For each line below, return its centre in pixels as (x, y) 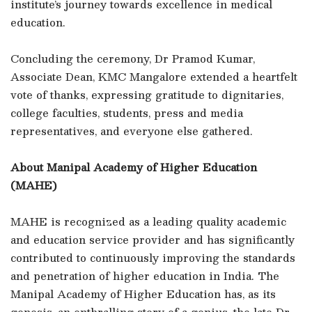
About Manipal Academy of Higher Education (134, 167)
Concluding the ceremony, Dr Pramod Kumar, (133, 58)
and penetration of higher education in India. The (145, 275)
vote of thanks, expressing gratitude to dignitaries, (147, 94)
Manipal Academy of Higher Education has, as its (143, 294)
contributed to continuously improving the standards (153, 257)
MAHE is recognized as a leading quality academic (148, 221)
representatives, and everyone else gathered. (132, 131)
